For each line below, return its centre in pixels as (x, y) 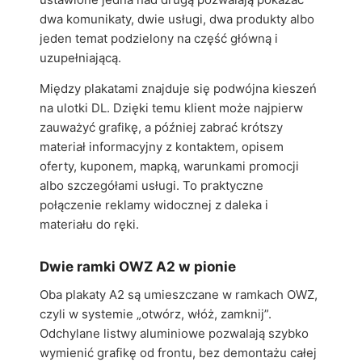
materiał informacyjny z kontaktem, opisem (162, 147)
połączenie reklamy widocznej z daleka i (154, 205)
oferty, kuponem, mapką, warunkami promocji (169, 166)
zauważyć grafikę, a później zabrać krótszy (161, 127)
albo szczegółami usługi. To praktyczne (152, 185)
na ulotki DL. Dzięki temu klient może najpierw (171, 108)
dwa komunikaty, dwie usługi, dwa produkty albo (177, 19)
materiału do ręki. (89, 224)
